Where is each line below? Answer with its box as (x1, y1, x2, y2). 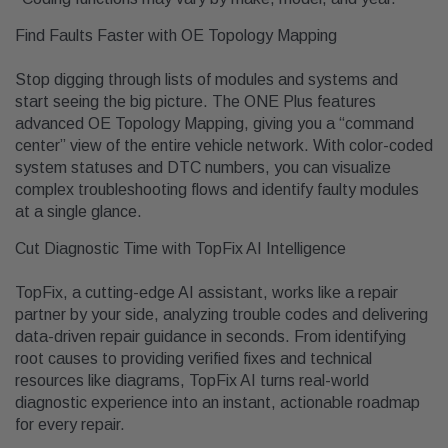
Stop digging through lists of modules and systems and (15, 71, 398, 89)
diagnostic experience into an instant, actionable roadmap (15, 394, 420, 412)
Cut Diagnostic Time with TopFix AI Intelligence (15, 240, 346, 258)
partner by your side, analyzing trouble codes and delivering (15, 306, 428, 324)
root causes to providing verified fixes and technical (15, 350, 372, 368)
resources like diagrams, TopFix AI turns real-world (15, 372, 369, 390)
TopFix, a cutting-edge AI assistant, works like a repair (15, 284, 398, 302)
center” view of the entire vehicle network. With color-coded (15, 137, 433, 155)
